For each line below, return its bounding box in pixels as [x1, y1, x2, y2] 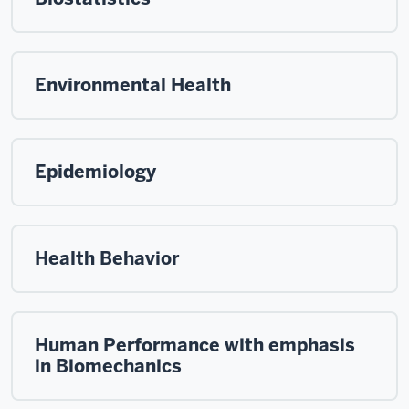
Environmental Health [35, 73, 231, 97]
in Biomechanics [35, 354, 182, 378]
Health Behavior [35, 246, 179, 270]
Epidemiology [35, 160, 156, 184]
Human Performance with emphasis [35, 333, 355, 357]
